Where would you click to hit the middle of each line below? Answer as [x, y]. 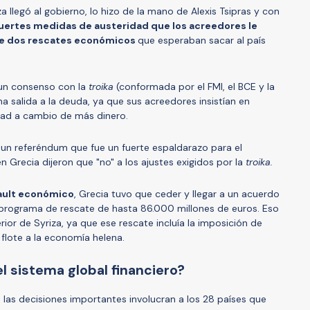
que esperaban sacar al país [202, 40]
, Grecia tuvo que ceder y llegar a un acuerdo [177, 193]
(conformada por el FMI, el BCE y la [194, 86]
